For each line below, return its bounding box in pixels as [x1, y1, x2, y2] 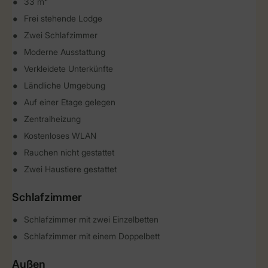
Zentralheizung [24, 114, 81, 124]
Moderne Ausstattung [24, 47, 105, 57]
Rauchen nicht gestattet [24, 147, 114, 157]
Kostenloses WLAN [24, 130, 96, 141]
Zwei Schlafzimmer [24, 30, 98, 40]
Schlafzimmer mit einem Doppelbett [24, 231, 160, 241]
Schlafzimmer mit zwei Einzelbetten [24, 214, 159, 224]
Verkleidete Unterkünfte [24, 63, 113, 74]
